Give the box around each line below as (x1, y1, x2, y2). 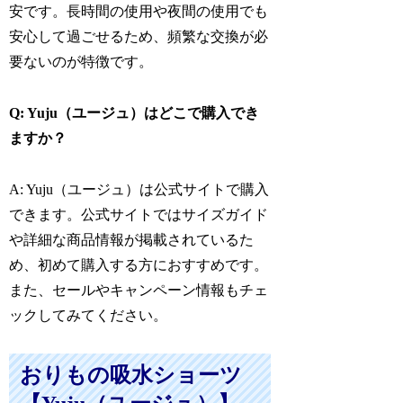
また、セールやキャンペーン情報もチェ (9, 282, 269, 298)
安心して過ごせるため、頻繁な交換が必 (9, 29, 269, 45)
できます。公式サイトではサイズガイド (9, 206, 269, 222)
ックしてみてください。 (9, 307, 168, 323)
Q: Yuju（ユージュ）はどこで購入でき (9, 104, 260, 121)
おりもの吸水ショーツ (20, 363, 243, 387)
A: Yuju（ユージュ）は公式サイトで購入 (9, 181, 270, 197)
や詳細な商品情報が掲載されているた (9, 231, 255, 247)
